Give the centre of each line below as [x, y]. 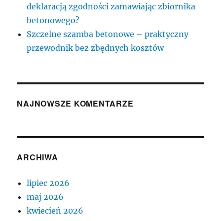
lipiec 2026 [48, 183]
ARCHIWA [37, 157]
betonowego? [53, 20]
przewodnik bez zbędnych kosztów [95, 48]
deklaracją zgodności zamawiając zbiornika [111, 7]
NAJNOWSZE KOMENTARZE [75, 104]
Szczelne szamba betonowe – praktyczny [108, 34]
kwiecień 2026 [55, 211]
